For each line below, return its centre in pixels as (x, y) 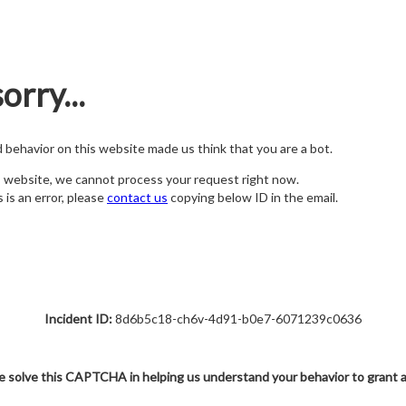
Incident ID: (78, 319)
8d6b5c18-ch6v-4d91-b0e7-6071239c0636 (237, 319)
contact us (137, 198)
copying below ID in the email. (253, 198)
